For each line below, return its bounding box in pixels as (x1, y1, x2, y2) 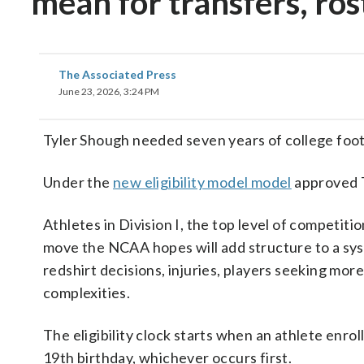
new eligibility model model (113, 173, 292, 191)
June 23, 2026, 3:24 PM (58, 85, 159, 97)
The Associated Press (58, 67, 176, 81)
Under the (43, 173, 114, 191)
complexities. (43, 284, 131, 301)
